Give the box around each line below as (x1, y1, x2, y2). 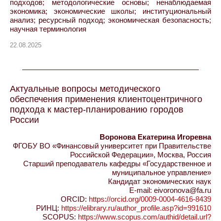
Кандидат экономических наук (108, 177, 211, 185)
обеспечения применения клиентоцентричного (10, 94, 202, 104)
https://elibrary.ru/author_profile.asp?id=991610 (61, 203, 211, 212)
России (10, 114, 39, 125)
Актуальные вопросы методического (10, 83, 160, 94)
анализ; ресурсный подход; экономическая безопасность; (10, 16, 211, 24)
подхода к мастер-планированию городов (10, 104, 184, 114)
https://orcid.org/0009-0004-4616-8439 (89, 194, 211, 203)
